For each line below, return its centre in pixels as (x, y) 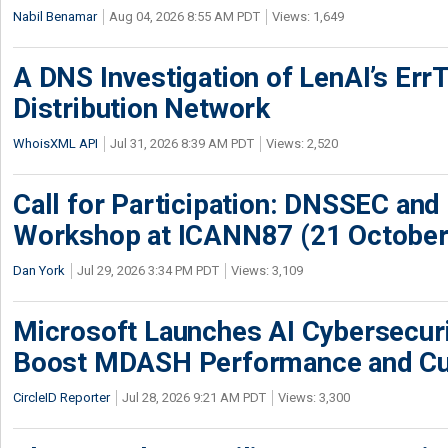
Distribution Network (142, 108)
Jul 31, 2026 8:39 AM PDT (182, 143)
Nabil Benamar (55, 16)
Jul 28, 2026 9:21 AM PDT (194, 397)
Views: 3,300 (314, 397)
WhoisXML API (55, 143)
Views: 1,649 (308, 16)
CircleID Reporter (61, 397)
